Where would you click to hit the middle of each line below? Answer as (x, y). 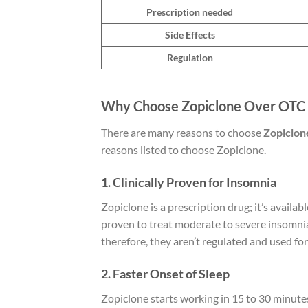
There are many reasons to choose (182, 132)
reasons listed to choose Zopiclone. (184, 150)
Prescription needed (190, 12)
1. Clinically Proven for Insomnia (189, 182)
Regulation (190, 58)
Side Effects (190, 35)
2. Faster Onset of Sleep (165, 273)
